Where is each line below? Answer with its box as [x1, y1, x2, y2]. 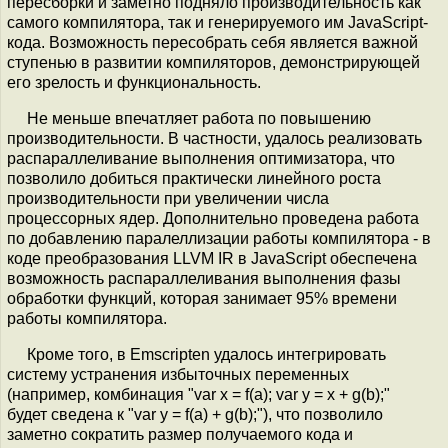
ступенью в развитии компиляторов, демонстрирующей [7, 54, 420, 71]
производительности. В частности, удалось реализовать [7, 130, 422, 147]
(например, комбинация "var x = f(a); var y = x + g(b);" [7, 386, 390, 403]
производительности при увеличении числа [7, 190, 329, 207]
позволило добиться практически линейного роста [7, 170, 381, 187]
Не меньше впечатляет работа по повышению [27, 110, 371, 127]
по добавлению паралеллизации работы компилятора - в [7, 230, 431, 247]
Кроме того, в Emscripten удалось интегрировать [27, 346, 386, 363]
